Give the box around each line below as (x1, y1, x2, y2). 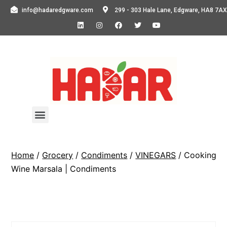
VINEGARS (135, 149, 176, 160)
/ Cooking (176, 149, 217, 160)
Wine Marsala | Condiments (11, 163, 117, 174)
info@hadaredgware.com (22, 7, 93, 14)
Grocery (42, 149, 73, 160)
